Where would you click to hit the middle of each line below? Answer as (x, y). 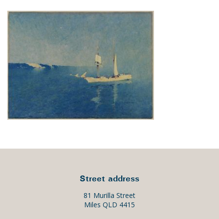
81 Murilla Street (109, 196)
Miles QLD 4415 (109, 205)
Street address (109, 178)
